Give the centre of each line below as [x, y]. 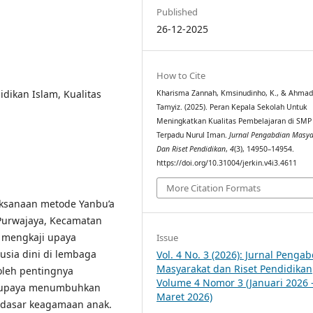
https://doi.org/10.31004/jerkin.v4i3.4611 [227, 163]
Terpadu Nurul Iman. [193, 135]
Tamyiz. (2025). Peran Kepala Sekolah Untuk [232, 107]
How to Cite [181, 75]
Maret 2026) [185, 296]
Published [177, 12]
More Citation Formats [214, 188]
